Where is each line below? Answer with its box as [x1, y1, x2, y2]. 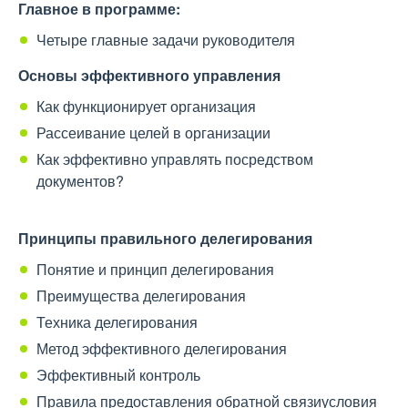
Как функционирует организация [36, 96, 256, 117]
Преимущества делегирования [36, 285, 246, 306]
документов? [36, 170, 124, 191]
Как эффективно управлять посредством [36, 148, 313, 169]
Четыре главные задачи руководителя [36, 29, 295, 50]
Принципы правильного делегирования [18, 228, 312, 249]
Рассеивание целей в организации [36, 122, 270, 143]
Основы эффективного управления [18, 65, 280, 86]
